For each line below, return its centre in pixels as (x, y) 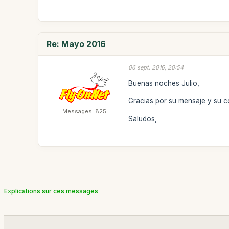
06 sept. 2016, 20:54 (156, 67)
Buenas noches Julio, (164, 83)
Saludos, (143, 118)
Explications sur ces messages (51, 191)
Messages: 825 (85, 111)
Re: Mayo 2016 (76, 44)
